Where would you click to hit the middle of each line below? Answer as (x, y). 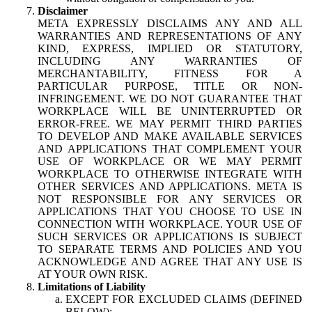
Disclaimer (63, 10)
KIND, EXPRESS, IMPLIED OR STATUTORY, (170, 48)
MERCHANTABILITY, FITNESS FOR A (170, 73)
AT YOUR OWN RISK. (93, 274)
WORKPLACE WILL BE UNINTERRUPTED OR (170, 111)
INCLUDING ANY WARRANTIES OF (170, 61)
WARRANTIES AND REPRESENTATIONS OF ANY (170, 36)
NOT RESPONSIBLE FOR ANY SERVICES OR (170, 198)
